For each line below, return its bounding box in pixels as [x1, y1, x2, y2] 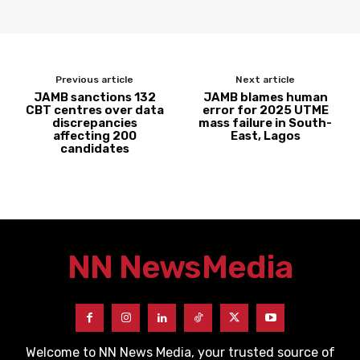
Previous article [55, 74, 134, 85]
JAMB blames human [202, 90, 328, 104]
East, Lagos [230, 129, 301, 143]
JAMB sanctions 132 [33, 90, 156, 104]
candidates [59, 141, 129, 156]
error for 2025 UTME [202, 103, 329, 117]
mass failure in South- [198, 116, 333, 130]
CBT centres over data [25, 103, 164, 117]
